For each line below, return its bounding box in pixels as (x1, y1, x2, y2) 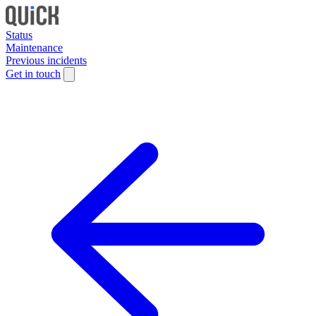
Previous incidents (6, 54, 87, 66)
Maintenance (6, 42, 63, 54)
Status (6, 29, 32, 41)
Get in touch (6, 68, 61, 80)
